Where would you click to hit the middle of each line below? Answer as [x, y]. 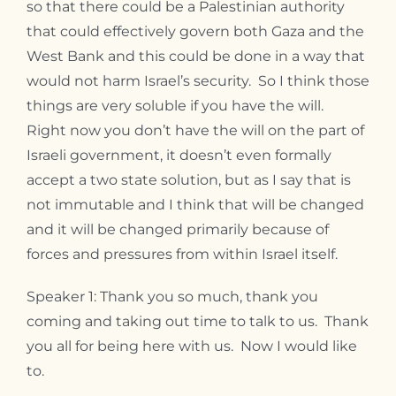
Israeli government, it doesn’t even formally [179, 155]
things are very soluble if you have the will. [177, 105]
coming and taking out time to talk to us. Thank [198, 321]
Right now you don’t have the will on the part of [195, 130]
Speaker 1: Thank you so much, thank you [172, 296]
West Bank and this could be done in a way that [196, 56]
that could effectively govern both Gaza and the [195, 31]
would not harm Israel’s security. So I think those [198, 80]
